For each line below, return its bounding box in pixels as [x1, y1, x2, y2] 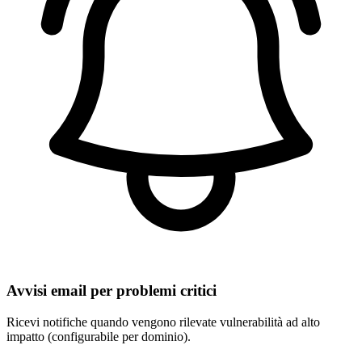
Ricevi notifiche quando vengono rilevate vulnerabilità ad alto [6, 314, 320, 329]
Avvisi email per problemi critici [6, 282, 217, 300]
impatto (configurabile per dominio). [6, 329, 191, 343]
